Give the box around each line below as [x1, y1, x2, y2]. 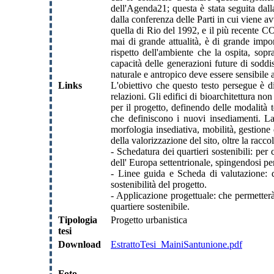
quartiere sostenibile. [111, 201, 190, 212]
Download [58, 239, 101, 250]
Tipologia [58, 214, 97, 225]
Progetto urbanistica [111, 214, 187, 225]
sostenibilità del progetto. [111, 179, 207, 190]
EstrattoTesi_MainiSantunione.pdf [111, 239, 242, 250]
